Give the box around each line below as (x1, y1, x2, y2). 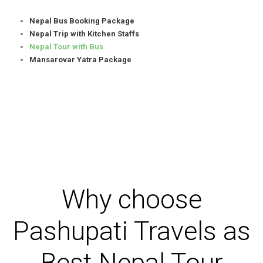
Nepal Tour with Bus (29, 42, 103, 51)
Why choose (61, 184, 202, 215)
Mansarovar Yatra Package (29, 55, 131, 64)
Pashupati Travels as (12, 215, 251, 247)
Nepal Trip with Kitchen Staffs (29, 29, 139, 38)
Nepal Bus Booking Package (29, 16, 134, 25)
